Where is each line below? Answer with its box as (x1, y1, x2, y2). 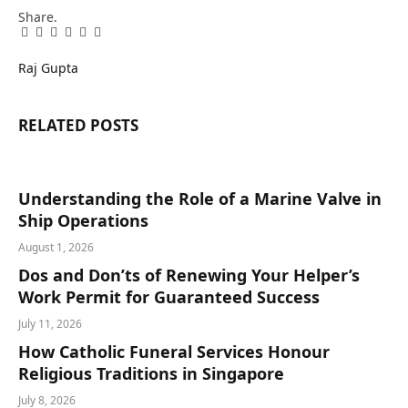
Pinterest (52, 30, 97, 45)
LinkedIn (66, 30, 115, 45)
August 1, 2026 (18, 239, 94, 255)
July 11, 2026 (18, 315, 82, 331)
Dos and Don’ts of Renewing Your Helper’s (18, 263, 360, 286)
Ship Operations (18, 209, 148, 231)
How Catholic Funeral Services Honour (18, 340, 330, 362)
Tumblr (81, 30, 121, 45)
